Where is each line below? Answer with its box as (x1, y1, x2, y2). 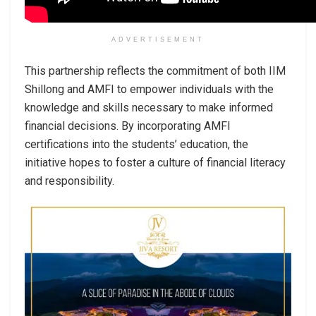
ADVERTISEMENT (111, 35, 205, 43)
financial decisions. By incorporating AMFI (25, 119, 231, 133)
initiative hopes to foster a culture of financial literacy (25, 155, 286, 169)
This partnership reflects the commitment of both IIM (25, 63, 286, 78)
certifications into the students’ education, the (25, 137, 248, 151)
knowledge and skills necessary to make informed (25, 100, 273, 114)
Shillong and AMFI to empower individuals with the (25, 82, 274, 96)
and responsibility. (25, 174, 114, 188)
